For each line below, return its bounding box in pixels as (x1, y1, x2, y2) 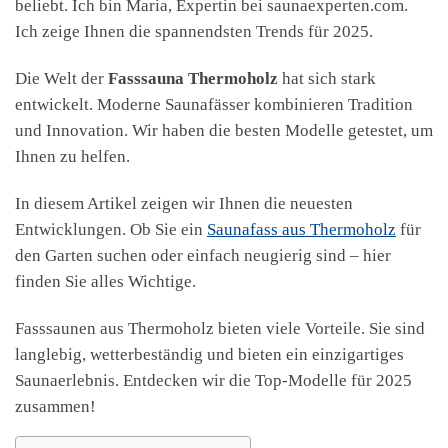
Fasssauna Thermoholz (108, 68, 278, 88)
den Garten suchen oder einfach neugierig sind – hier (15, 245, 391, 265)
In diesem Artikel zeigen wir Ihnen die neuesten (15, 193, 353, 213)
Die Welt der (15, 68, 108, 88)
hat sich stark (278, 68, 376, 88)
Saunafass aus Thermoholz (207, 219, 396, 239)
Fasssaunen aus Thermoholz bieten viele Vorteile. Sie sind (15, 318, 425, 338)
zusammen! (15, 396, 96, 416)
